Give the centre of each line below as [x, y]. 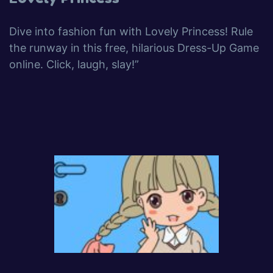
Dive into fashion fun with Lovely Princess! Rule [131, 31]
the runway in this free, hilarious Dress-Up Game [134, 48]
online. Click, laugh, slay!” [74, 64]
